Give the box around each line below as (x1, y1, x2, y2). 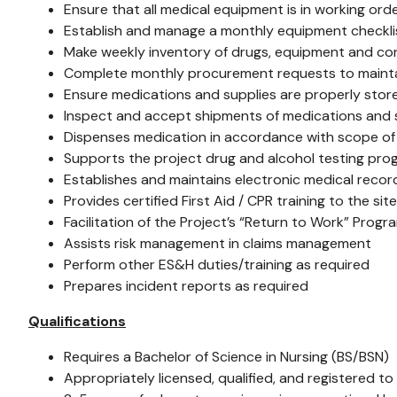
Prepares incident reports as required (64, 276, 308, 295)
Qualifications (28, 312, 126, 331)
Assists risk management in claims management (64, 234, 371, 253)
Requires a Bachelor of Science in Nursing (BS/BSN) (64, 347, 389, 366)
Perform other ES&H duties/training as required (64, 255, 370, 274)
